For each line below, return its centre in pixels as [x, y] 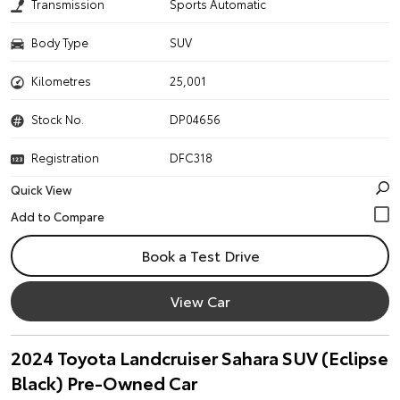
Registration [65, 157]
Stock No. [58, 119]
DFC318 [192, 157]
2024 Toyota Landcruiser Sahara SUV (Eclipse [200, 357]
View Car [200, 300]
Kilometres [61, 80]
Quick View [41, 189]
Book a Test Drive [200, 255]
